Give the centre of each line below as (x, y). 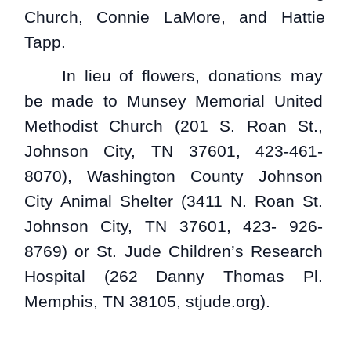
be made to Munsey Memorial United (174, 101)
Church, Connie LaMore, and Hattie (174, 17)
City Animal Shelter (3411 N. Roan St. (174, 201)
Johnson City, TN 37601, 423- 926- (174, 226)
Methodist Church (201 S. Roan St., (174, 126)
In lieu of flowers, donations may (192, 76)
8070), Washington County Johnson (174, 176)
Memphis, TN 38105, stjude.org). (147, 301)
